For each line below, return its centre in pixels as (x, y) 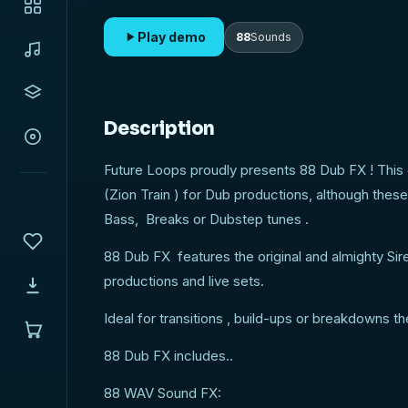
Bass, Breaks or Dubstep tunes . (209, 219)
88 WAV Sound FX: (163, 393)
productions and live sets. (184, 281)
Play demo (172, 37)
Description (159, 129)
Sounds (271, 36)
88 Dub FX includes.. (169, 356)
